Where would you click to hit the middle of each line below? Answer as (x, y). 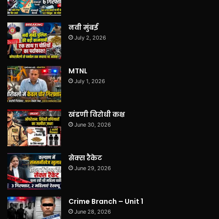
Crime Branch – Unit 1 (106, 201)
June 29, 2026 (93, 168)
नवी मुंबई (83, 27)
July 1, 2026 (90, 81)
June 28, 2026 (93, 211)
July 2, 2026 (90, 37)
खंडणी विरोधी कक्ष (97, 114)
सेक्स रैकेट (85, 158)
